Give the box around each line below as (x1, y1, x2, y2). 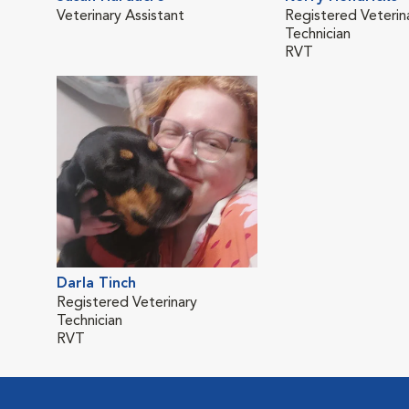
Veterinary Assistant (57, 8, 184, 24)
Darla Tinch (57, 276, 136, 291)
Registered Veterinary (57, 295, 197, 310)
